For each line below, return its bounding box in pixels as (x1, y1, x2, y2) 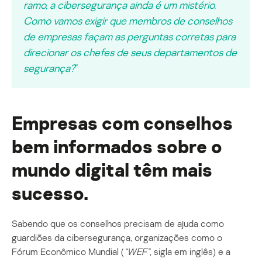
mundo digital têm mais (12, 158, 212, 181)
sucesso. (12, 181, 88, 204)
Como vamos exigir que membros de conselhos (23, 13, 232, 27)
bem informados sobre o (12, 135, 222, 157)
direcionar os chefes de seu (23, 45, 146, 58)
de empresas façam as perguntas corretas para (23, 29, 236, 43)
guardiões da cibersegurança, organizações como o (12, 231, 222, 243)
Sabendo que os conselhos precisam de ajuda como (12, 217, 224, 229)
